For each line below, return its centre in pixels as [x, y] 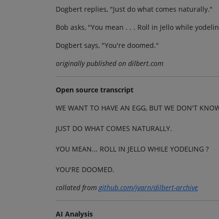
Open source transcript [95, 89]
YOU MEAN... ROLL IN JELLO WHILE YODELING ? [132, 149]
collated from [77, 187]
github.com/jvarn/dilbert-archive [148, 187]
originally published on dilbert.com [109, 63]
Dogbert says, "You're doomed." [107, 45]
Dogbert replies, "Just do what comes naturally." [134, 9]
